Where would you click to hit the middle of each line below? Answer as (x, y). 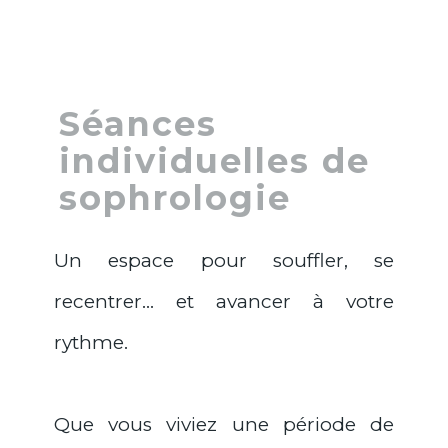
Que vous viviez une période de (224, 425)
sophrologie (175, 197)
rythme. (93, 343)
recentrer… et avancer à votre (224, 302)
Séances (138, 123)
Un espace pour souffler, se (224, 261)
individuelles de (214, 160)
